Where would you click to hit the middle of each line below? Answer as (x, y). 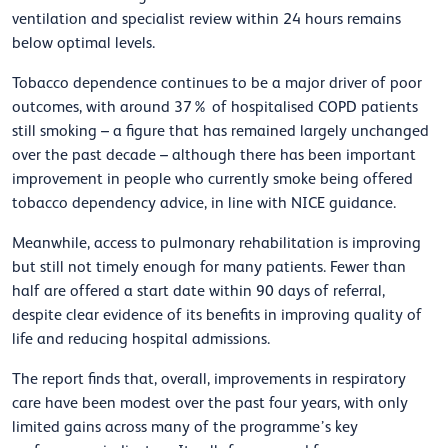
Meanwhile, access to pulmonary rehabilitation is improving (216, 243)
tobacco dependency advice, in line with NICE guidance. (206, 203)
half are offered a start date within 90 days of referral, (198, 291)
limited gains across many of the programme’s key (185, 427)
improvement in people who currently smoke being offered (212, 179)
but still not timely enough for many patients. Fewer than (209, 267)
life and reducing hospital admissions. (143, 339)
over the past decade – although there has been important (214, 155)
